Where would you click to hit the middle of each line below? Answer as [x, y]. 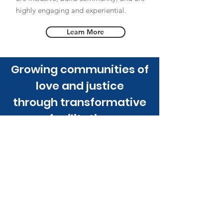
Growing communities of [80, 69]
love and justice [80, 86]
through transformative [80, 102]
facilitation [80, 119]
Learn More [85, 32]
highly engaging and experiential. [71, 10]
